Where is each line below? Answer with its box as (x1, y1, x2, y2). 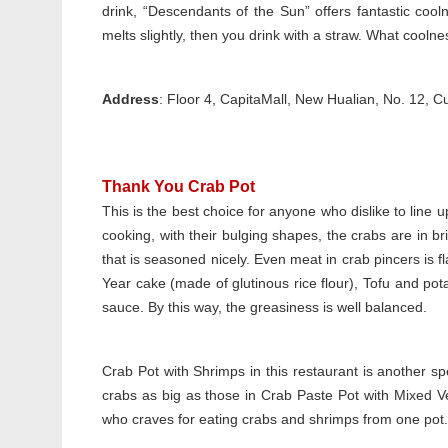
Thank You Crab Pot (102, 178, 255, 195)
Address (102, 91, 159, 107)
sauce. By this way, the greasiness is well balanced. (102, 299, 427, 315)
